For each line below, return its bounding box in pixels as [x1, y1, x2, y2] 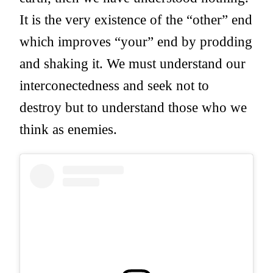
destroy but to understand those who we [19, 99, 247, 115]
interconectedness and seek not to [19, 77, 209, 93]
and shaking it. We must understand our [19, 55, 246, 71]
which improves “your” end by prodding [19, 33, 252, 49]
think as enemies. [19, 121, 117, 137]
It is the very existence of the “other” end [19, 11, 252, 27]
